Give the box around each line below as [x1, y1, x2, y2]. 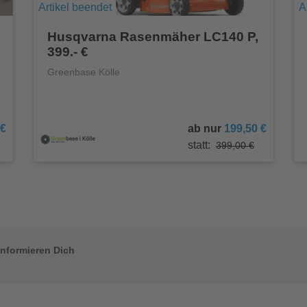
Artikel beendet [38, 1, 112, 14]
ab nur [188, 123, 224, 135]
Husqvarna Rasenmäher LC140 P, [47, 29, 258, 45]
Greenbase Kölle [47, 66, 120, 78]
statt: [188, 139, 210, 151]
